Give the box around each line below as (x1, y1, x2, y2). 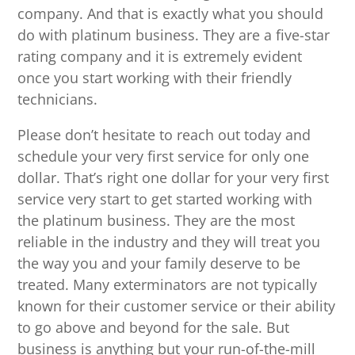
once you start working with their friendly (17, 68, 292, 88)
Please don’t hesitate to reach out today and (17, 125, 311, 145)
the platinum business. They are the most (17, 211, 296, 231)
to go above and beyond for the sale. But (17, 318, 290, 338)
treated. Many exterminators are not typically (17, 275, 318, 295)
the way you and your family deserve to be (17, 254, 301, 273)
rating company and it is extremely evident (17, 47, 303, 67)
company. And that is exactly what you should (17, 4, 324, 24)
